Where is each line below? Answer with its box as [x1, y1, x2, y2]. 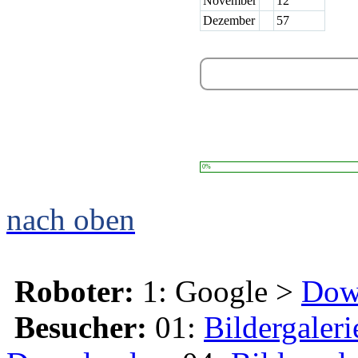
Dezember [203, 14, 255, 27]
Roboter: [14, 274, 134, 308]
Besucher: [14, 310, 147, 344]
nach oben [6, 202, 135, 237]
